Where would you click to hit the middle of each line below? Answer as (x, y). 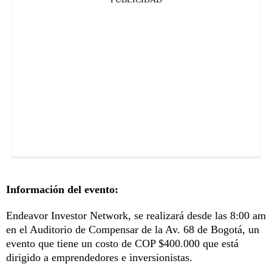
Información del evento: (62, 190)
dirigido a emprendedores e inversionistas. (99, 258)
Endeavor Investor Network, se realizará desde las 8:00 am (136, 216)
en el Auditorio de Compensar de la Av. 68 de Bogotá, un (133, 230)
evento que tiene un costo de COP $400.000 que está (122, 244)
